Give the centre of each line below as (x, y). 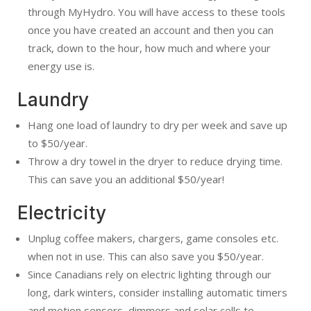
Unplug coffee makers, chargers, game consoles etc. (153, 238)
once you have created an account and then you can (151, 30)
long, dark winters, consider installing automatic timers (158, 292)
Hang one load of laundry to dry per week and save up (158, 125)
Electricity (62, 212)
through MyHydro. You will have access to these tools (157, 11)
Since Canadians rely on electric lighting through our (150, 274)
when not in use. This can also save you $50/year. (146, 256)
